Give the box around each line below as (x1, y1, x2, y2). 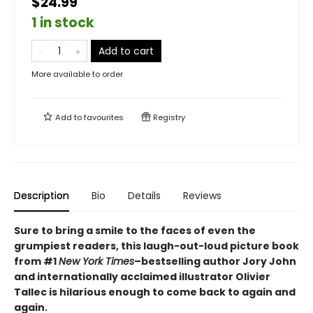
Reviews (183, 189, 221, 203)
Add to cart (99, 44, 154, 58)
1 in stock (31, 13, 94, 32)
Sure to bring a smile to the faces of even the (14, 224, 256, 238)
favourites (84, 112, 124, 123)
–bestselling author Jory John (134, 254, 296, 268)
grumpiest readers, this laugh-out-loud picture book (14, 239, 299, 253)
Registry (151, 112, 185, 123)
